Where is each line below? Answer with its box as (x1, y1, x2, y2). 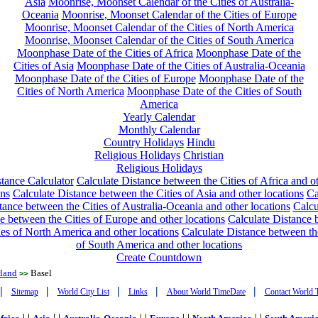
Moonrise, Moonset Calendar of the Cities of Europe (61, 9, 297, 21)
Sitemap (11, 287, 38, 297)
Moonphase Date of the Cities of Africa (17, 47, 193, 59)
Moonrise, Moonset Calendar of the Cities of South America (24, 34, 294, 46)
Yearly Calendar (123, 111, 195, 123)
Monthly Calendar (118, 124, 200, 136)
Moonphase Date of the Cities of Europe (14, 72, 196, 84)
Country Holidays (103, 136, 184, 148)
